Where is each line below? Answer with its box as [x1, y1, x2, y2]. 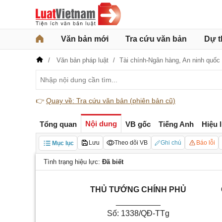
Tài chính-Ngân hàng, [119, 56, 182, 64]
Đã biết [102, 158, 123, 166]
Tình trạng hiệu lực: [44, 158, 102, 166]
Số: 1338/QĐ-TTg [107, 209, 169, 218]
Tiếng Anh [159, 119, 194, 128]
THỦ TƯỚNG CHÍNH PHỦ [90, 185, 186, 194]
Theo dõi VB [114, 139, 148, 146]
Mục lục [52, 140, 74, 147]
